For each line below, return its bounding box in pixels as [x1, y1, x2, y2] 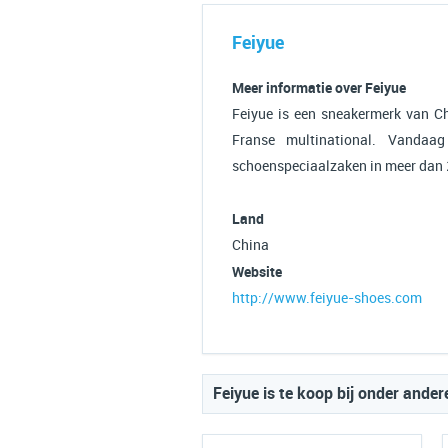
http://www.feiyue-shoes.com [232, 290, 422, 307]
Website [232, 264, 282, 280]
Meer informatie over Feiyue [232, 80, 406, 96]
